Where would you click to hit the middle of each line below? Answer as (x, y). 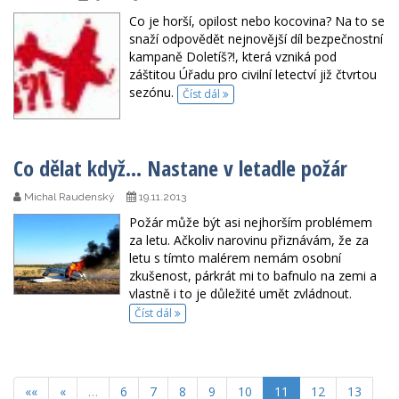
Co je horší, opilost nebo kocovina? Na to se (257, 21)
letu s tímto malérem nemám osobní (235, 258)
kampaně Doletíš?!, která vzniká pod (233, 57)
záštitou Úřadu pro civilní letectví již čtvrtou (253, 75)
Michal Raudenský (68, 197)
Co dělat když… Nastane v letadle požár (180, 168)
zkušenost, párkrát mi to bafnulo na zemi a (253, 276)
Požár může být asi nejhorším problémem (251, 223)
